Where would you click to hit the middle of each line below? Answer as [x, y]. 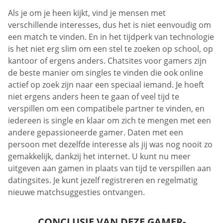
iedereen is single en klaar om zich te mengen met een [110, 121]
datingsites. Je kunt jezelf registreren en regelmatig [103, 180]
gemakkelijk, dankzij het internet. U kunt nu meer [99, 157]
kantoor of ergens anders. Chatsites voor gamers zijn [107, 61]
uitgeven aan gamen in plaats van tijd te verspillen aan [110, 168]
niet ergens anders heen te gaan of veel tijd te [94, 97]
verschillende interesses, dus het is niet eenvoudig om [110, 25]
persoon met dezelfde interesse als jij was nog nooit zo [110, 145]
